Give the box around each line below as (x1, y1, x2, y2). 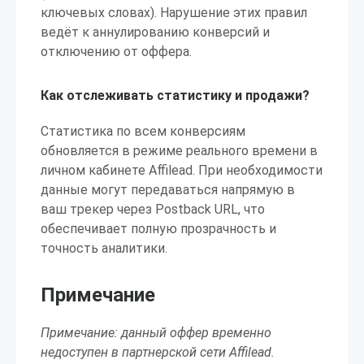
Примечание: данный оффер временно (41, 325, 271, 340)
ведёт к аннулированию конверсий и (41, 24, 270, 40)
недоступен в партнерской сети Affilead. (41, 344, 275, 360)
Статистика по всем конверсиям (41, 123, 245, 139)
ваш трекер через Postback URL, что (41, 201, 265, 217)
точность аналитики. (41, 240, 167, 256)
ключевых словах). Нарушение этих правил (41, 5, 307, 20)
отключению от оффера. (41, 44, 192, 59)
